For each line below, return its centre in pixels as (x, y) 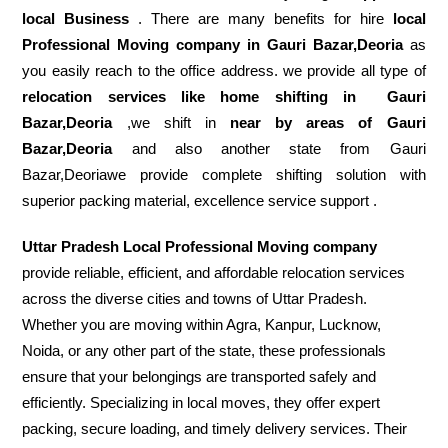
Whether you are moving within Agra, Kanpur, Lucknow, (202, 325)
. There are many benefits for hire (261, 19)
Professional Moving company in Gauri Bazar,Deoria (212, 45)
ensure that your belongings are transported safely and (199, 377)
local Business (76, 19)
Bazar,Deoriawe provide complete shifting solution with (224, 175)
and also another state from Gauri (269, 149)
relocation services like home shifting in (189, 97)
